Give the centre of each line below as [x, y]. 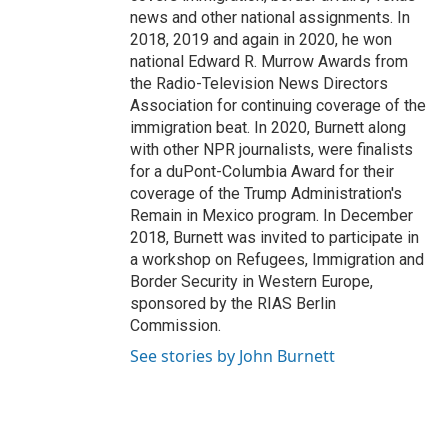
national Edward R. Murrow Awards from [269, 62]
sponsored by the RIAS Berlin [233, 304]
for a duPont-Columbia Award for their [262, 172]
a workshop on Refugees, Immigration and [277, 260]
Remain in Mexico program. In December [271, 216]
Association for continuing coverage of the [278, 106]
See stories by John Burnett [232, 356]
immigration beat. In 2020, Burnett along [268, 128]
